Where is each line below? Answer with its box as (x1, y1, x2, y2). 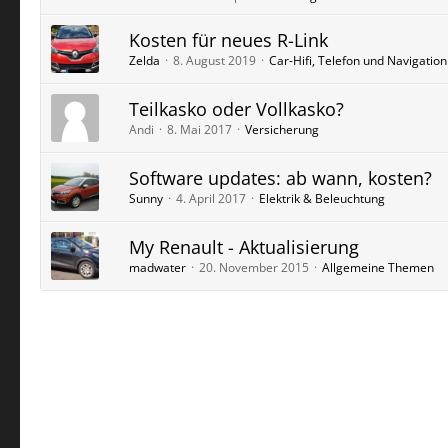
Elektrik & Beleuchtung (259, 190, 385, 207)
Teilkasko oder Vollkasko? (129, 97, 344, 121)
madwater (129, 259, 186, 276)
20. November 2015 (199, 259, 309, 276)
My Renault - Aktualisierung (129, 235, 359, 259)
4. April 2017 (176, 190, 246, 207)
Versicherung (245, 121, 319, 138)
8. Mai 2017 (167, 121, 232, 138)
